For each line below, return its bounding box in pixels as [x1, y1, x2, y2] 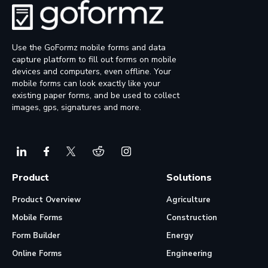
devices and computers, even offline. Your [12, 65, 171, 77]
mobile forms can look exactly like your [12, 77, 160, 89]
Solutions [166, 171, 212, 185]
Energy [166, 230, 193, 242]
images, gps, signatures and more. [12, 101, 141, 113]
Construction [166, 212, 217, 224]
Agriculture [166, 194, 211, 206]
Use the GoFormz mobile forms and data [12, 41, 166, 53]
